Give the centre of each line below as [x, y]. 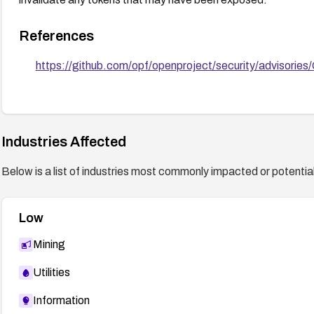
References [56, 35]
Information [61, 300]
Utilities [51, 272]
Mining [49, 244]
